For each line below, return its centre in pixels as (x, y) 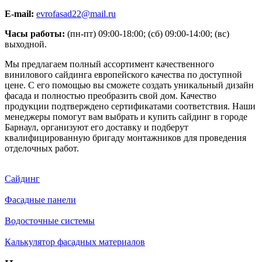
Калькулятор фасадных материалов (75, 242)
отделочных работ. (42, 148)
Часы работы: (35, 33)
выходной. (26, 44)
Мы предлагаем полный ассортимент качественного (109, 64)
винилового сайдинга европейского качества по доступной (123, 74)
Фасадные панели (40, 199)
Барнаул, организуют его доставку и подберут (96, 127)
